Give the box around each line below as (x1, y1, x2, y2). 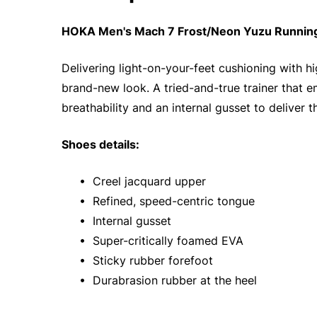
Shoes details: (62, 137, 139, 151)
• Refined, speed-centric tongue (76, 194, 255, 208)
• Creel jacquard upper (76, 174, 206, 188)
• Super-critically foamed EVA (76, 234, 243, 248)
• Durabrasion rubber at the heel (76, 273, 257, 287)
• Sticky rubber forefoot (76, 253, 213, 267)
